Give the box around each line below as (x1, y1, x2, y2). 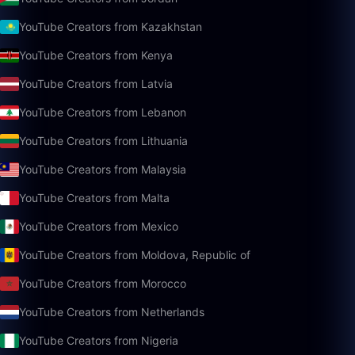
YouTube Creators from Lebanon (19, 105, 186, 119)
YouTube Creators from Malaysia (19, 162, 186, 176)
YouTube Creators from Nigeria (19, 334, 178, 347)
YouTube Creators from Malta (19, 191, 170, 204)
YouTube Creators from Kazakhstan (19, 20, 202, 33)
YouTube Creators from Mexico (19, 219, 178, 233)
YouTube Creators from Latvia (19, 77, 173, 90)
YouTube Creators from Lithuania (19, 134, 188, 147)
